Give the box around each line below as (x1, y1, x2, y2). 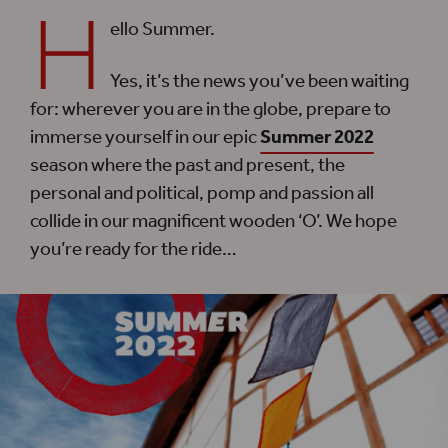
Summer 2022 (260, 119, 374, 157)
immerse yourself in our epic (30, 119, 260, 157)
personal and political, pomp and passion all (30, 175, 374, 213)
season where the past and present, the (30, 147, 345, 185)
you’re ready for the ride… (30, 231, 237, 269)
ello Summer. (110, 11, 215, 49)
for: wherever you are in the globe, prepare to (30, 91, 391, 129)
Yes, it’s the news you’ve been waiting (110, 63, 409, 101)
